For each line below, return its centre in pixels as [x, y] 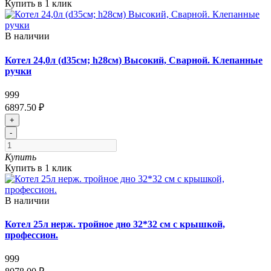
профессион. [31, 235]
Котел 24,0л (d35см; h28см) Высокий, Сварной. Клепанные [134, 60]
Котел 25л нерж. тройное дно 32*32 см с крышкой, [115, 224]
